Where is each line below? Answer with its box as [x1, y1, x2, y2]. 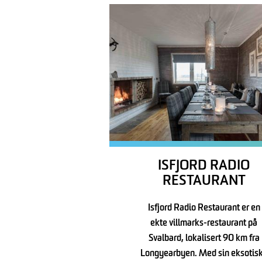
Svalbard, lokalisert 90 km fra [148, 234, 260, 244]
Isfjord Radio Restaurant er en [147, 204, 260, 213]
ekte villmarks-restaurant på [150, 219, 258, 229]
